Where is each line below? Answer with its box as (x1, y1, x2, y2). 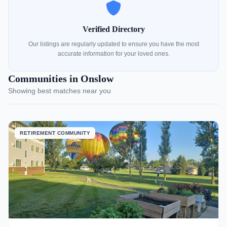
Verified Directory (82, 25, 145, 33)
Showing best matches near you (8, 87, 111, 95)
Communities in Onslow (8, 73, 113, 84)
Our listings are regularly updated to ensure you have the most (28, 41, 199, 48)
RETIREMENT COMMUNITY (20, 130, 90, 136)
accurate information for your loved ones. (57, 50, 170, 57)
